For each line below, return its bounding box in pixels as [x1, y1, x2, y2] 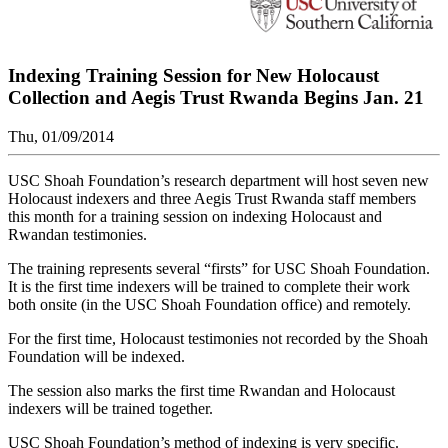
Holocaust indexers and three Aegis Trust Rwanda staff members [8, 189, 416, 207]
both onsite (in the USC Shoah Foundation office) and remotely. [8, 295, 411, 313]
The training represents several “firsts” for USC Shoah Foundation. [8, 259, 430, 277]
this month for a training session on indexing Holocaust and [8, 207, 382, 225]
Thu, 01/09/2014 [8, 127, 114, 145]
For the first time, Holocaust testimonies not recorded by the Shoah [8, 329, 428, 347]
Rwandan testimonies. [8, 225, 147, 243]
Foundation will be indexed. [8, 347, 185, 365]
